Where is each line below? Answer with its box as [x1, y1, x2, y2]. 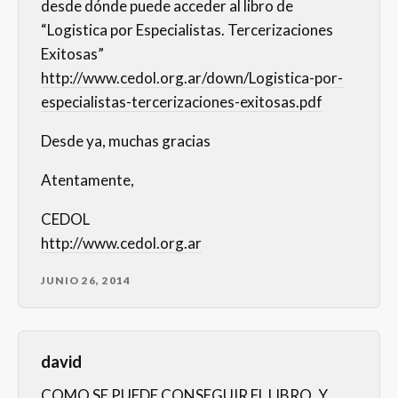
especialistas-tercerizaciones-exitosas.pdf [41, 92, 322, 112]
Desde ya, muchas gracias [41, 131, 211, 151]
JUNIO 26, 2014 [41, 274, 131, 288]
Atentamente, [41, 171, 134, 190]
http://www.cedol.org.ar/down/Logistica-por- [41, 68, 343, 88]
